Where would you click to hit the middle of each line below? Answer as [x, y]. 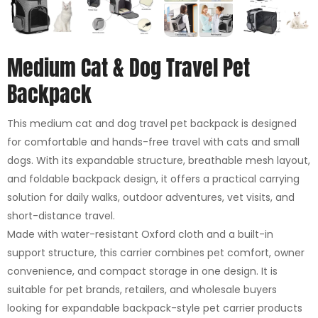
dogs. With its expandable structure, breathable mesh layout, [159, 161]
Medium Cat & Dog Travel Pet [128, 68]
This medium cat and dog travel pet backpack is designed [152, 124]
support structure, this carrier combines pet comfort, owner [156, 253]
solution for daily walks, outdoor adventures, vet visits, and [151, 198]
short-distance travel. [61, 216]
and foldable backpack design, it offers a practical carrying [153, 179]
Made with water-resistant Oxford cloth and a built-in [140, 235]
